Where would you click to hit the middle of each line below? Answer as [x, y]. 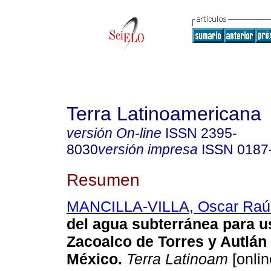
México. [94, 259]
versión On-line [114, 133]
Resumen [103, 179]
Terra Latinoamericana [164, 114]
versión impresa [148, 149]
